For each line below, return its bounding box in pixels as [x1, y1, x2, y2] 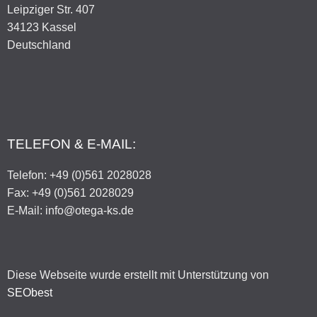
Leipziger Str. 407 [7, 4, 95, 16]
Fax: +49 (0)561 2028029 [7, 187, 134, 200]
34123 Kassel [7, 21, 76, 34]
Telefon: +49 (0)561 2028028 [7, 169, 151, 182]
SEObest [7, 287, 52, 299]
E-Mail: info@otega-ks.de [7, 204, 134, 217]
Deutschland [7, 39, 71, 52]
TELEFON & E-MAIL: [7, 137, 136, 152]
